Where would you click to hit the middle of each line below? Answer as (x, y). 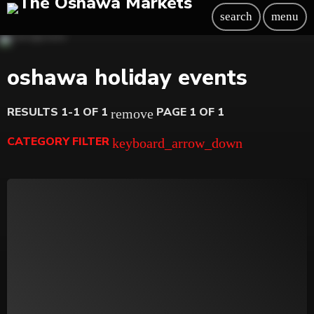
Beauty (40, 174)
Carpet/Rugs (52, 289)
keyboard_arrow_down (177, 143)
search (236, 16)
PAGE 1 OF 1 (189, 112)
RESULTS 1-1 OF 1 (59, 112)
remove (132, 114)
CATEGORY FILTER (60, 141)
